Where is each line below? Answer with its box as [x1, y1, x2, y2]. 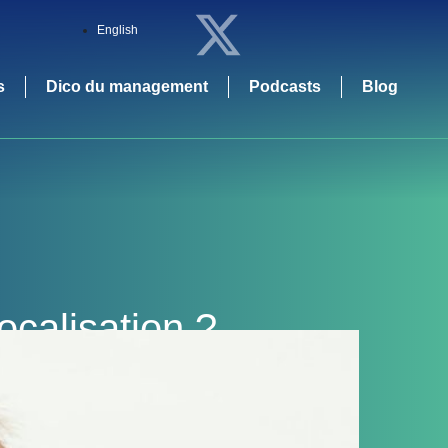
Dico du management [45, 78, 208, 95]
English [96, 23, 138, 37]
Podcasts [248, 78, 321, 95]
